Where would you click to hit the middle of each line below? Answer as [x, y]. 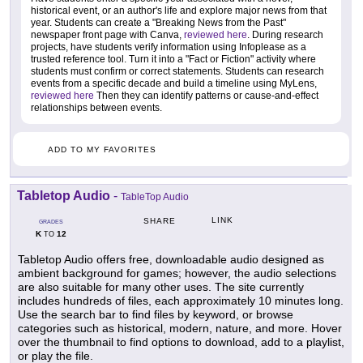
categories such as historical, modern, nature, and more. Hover [180, 328]
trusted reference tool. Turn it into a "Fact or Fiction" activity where [173, 59]
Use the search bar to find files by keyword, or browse [156, 314]
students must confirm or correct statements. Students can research [177, 71]
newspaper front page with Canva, [107, 34]
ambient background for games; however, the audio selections [177, 273]
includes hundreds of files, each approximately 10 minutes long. [181, 300]
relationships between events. [96, 107]
